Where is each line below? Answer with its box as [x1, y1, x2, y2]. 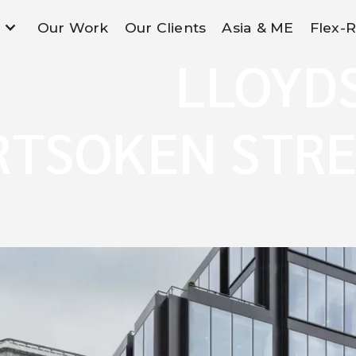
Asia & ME [222, 19, 294, 36]
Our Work [37, 19, 109, 36]
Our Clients [124, 19, 207, 36]
